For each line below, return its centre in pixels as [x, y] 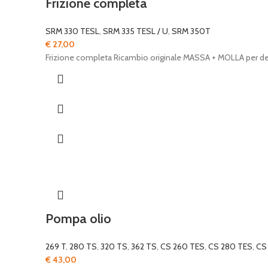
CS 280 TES [230, 246]
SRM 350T [191, 31]
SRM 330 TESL [72, 31]
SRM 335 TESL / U [135, 31]
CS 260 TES [182, 246]
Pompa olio [78, 219]
